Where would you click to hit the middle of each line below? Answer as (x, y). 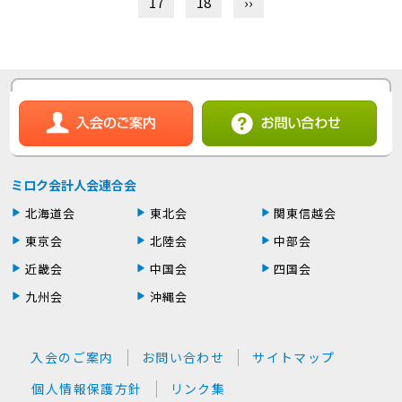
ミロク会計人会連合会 (73, 184)
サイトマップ (294, 357)
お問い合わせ (183, 357)
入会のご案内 (72, 357)
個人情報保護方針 (87, 388)
